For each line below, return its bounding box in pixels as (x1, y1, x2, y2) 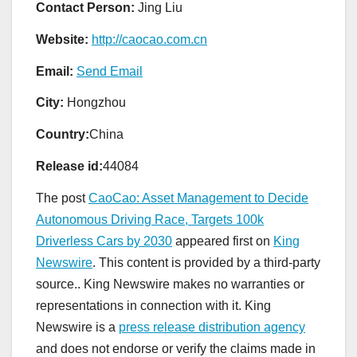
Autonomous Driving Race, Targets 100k (36, 212, 264, 226)
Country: (36, 127, 89, 142)
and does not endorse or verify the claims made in (36, 341, 316, 355)
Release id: (36, 159, 103, 173)
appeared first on (172, 233, 273, 248)
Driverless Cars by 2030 (36, 233, 172, 248)
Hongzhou (64, 96, 126, 110)
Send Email (76, 64, 143, 78)
